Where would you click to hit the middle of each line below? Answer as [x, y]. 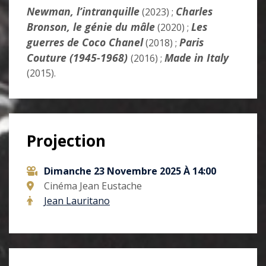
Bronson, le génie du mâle [91, 27]
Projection [66, 141]
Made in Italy [197, 58]
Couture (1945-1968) [77, 58]
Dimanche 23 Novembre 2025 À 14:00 [130, 171]
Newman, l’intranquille [83, 12]
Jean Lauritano [77, 201]
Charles [194, 12]
